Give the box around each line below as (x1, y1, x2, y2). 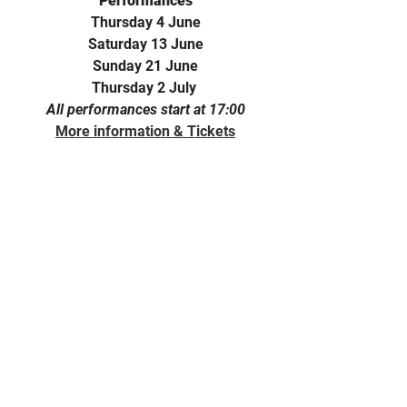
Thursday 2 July (91, 78, 200, 96)
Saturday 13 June (87, 35, 203, 53)
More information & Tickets (55, 122, 235, 140)
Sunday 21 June (93, 56, 198, 74)
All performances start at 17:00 (45, 100, 245, 118)
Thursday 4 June (90, 13, 201, 31)
